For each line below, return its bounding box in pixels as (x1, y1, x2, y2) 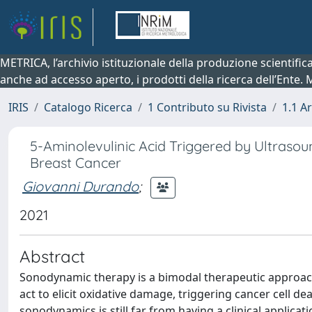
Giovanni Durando (22, 177, 139, 195)
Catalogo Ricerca (44, 100, 132, 115)
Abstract (19, 246, 85, 267)
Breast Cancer (30, 154, 121, 171)
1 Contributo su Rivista (148, 100, 267, 115)
